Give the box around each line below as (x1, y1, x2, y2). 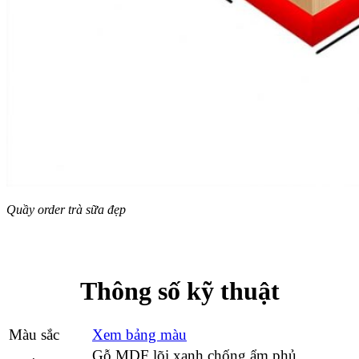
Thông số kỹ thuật (79, 276, 280, 305)
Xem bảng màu (92, 325, 187, 343)
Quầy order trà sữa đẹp (6, 202, 126, 216)
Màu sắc (9, 325, 59, 343)
